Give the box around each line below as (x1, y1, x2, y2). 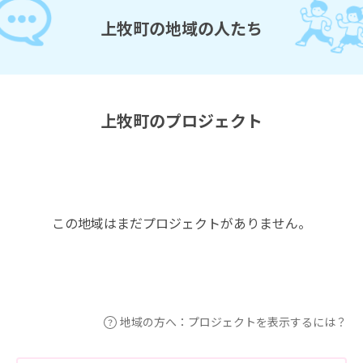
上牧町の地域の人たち (100, 15, 263, 40)
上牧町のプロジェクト (100, 108, 263, 132)
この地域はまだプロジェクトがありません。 (52, 213, 311, 233)
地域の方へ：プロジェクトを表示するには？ (120, 313, 347, 330)
